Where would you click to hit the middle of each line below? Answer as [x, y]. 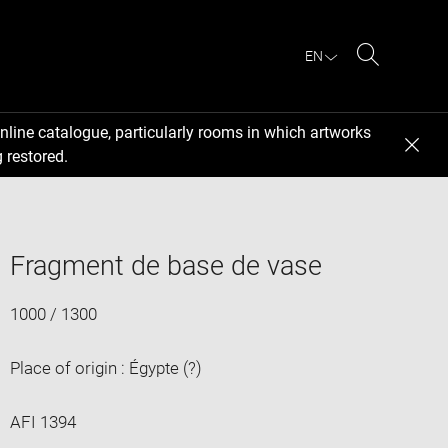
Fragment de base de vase [165, 265]
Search [393, 78]
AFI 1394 [42, 421]
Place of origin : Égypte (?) [105, 367]
